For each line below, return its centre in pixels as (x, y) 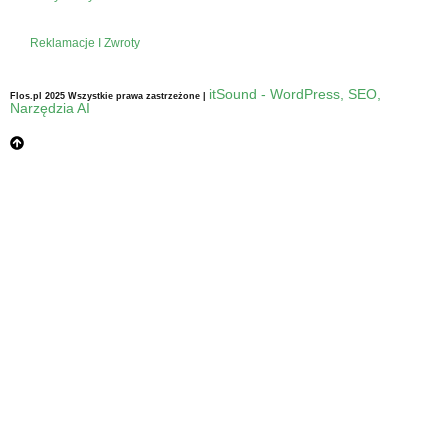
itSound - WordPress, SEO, (295, 93)
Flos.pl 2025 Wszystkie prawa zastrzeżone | (109, 95)
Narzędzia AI (50, 107)
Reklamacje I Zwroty (85, 42)
